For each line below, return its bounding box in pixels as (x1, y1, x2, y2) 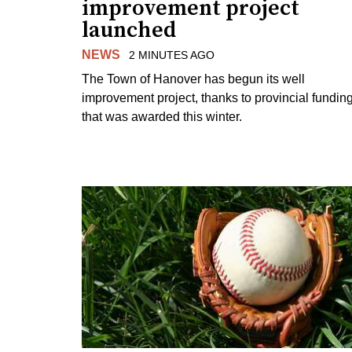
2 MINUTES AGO (128, 48, 214, 61)
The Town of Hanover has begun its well (82, 71, 305, 86)
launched (82, 16, 176, 44)
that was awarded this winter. (82, 109, 242, 123)
